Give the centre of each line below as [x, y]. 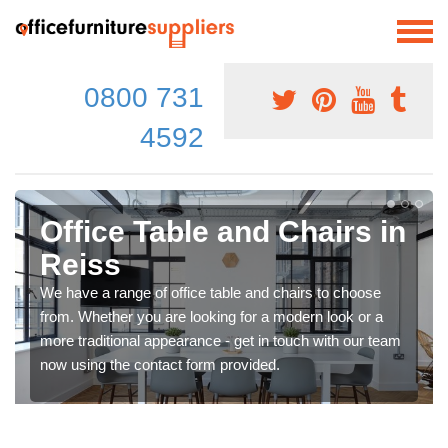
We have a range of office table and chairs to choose [210, 292]
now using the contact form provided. [160, 364]
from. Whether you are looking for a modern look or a [211, 316]
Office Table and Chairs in [223, 231]
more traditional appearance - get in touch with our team [220, 340]
